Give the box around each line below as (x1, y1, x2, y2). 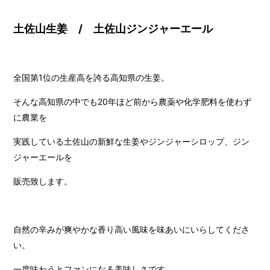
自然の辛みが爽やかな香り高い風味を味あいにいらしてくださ (13, 224, 250, 234)
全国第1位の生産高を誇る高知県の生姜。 (13, 72, 170, 83)
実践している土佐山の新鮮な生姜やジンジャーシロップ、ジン (13, 136, 250, 146)
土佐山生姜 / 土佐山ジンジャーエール (13, 22, 213, 35)
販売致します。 (13, 175, 73, 186)
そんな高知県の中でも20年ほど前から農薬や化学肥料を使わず (13, 96, 252, 107)
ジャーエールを (13, 151, 73, 162)
